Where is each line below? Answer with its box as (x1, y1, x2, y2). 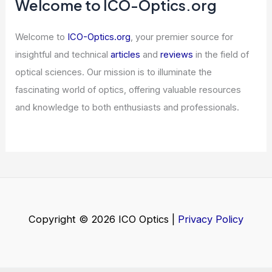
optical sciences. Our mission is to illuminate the (15, 195, 212, 206)
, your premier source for (131, 160, 234, 171)
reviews (160, 177, 194, 188)
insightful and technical (15, 177, 111, 188)
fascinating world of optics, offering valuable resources (15, 212, 242, 223)
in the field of (193, 177, 250, 188)
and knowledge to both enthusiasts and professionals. (15, 230, 240, 241)
